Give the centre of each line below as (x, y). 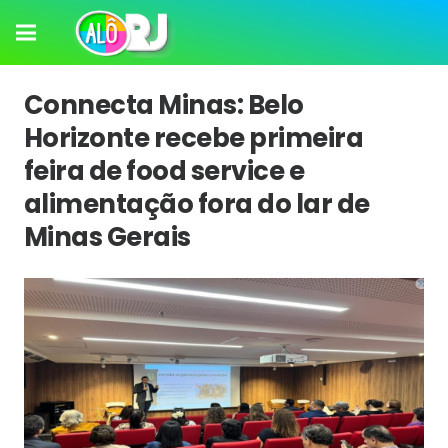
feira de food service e (164, 171)
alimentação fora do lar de (197, 204)
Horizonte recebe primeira (194, 138)
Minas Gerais (107, 237)
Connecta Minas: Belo (164, 105)
